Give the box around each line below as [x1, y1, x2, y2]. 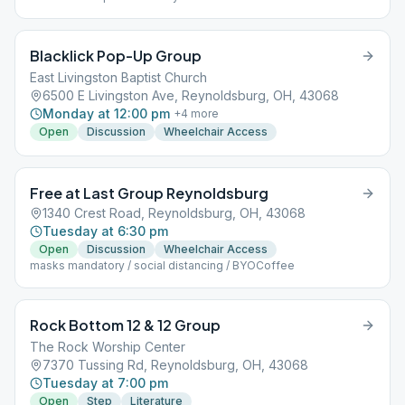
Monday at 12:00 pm [42, 106, 170, 121]
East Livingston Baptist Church [30, 70, 207, 85]
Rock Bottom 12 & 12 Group [30, 316, 221, 334]
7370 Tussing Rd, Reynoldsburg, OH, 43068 [42, 357, 308, 372]
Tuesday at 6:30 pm [42, 223, 168, 239]
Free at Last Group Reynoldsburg [30, 184, 268, 202]
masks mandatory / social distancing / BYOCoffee [30, 259, 295, 272]
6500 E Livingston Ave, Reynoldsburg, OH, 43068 [42, 88, 339, 103]
